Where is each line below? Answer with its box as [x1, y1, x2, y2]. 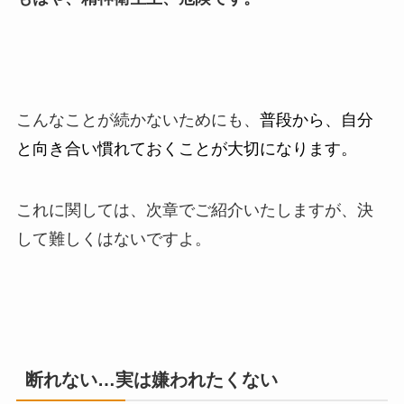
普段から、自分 [259, 111, 373, 130]
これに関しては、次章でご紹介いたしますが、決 [15, 201, 373, 220]
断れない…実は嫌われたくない [24, 370, 278, 390]
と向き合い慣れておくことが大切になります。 [15, 140, 357, 159]
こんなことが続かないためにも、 [15, 111, 260, 130]
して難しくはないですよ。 [15, 230, 211, 249]
